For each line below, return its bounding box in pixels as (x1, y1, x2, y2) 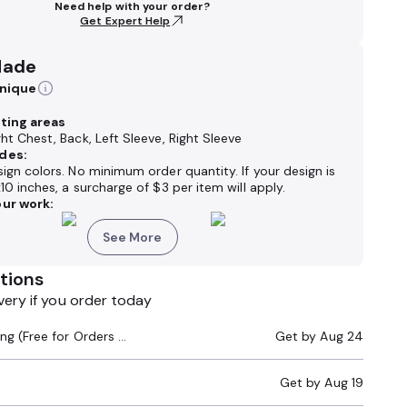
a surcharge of (62, 179, 154, 195)
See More (102, 229, 163, 245)
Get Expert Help (80, 13, 171, 28)
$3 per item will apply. (153, 179, 286, 195)
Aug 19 (324, 374, 363, 391)
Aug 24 (320, 328, 363, 344)
